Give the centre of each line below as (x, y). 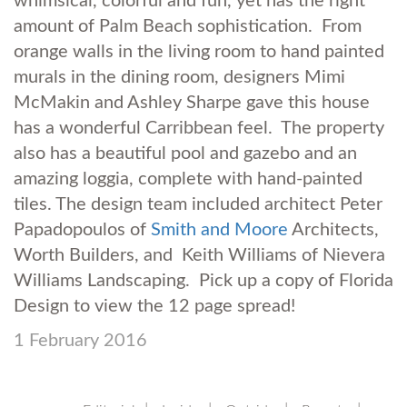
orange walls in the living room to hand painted (199, 51)
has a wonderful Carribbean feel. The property (199, 128)
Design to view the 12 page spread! (154, 306)
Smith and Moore (219, 229)
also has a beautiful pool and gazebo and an (185, 153)
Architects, (333, 229)
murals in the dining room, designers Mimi (179, 77)
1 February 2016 (80, 340)
